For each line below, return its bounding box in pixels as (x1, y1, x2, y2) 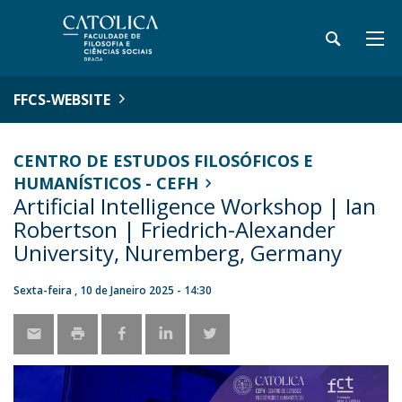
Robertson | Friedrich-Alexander (13, 214, 336, 244)
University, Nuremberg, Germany (13, 238, 342, 267)
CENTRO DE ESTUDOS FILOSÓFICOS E (13, 150, 313, 171)
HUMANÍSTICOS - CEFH (13, 172, 198, 194)
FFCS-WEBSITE (13, 90, 110, 109)
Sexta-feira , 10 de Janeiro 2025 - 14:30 (13, 283, 212, 298)
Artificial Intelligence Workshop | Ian (13, 191, 376, 221)
